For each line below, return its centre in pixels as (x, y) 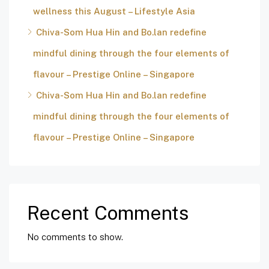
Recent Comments (108, 213)
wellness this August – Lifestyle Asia (114, 11)
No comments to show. (75, 237)
